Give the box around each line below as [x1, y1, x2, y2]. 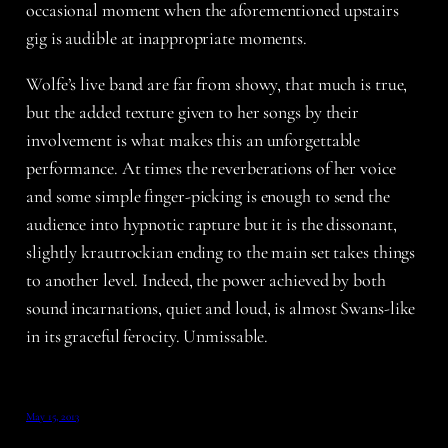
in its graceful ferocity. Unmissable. [26, 325, 269, 348]
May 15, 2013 [26, 410, 79, 424]
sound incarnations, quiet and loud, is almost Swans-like [26, 297, 416, 320]
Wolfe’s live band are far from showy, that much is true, [26, 73, 408, 96]
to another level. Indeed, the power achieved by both [26, 269, 386, 292]
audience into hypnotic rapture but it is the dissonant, [26, 213, 397, 236]
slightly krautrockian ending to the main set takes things [26, 241, 416, 264]
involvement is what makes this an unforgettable [26, 129, 361, 152]
